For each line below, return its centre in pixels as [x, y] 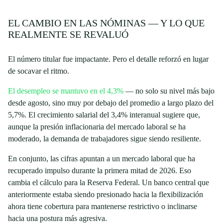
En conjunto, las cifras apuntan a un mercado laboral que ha [102, 159]
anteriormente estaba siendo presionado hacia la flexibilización [106, 194]
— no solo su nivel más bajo [169, 91]
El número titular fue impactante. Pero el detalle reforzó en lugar [108, 59]
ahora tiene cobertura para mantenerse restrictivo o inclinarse [103, 206]
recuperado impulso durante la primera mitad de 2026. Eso [100, 170]
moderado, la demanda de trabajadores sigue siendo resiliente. [105, 139]
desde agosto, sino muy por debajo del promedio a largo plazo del [111, 103]
